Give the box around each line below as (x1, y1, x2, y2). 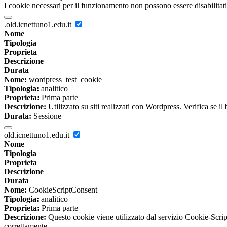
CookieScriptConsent (27, 185, 97, 195)
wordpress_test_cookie (27, 75, 102, 84)
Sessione (31, 111, 61, 121)
